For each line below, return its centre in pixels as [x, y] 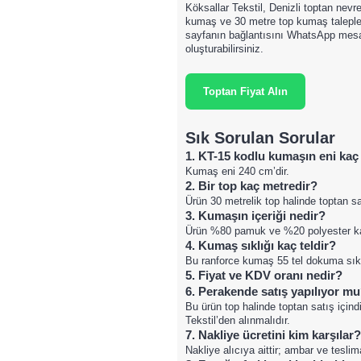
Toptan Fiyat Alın [245, 91]
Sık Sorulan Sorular [260, 137]
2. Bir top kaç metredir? [251, 185]
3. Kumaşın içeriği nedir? [255, 215]
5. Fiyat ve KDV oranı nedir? [263, 275]
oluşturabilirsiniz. [224, 48]
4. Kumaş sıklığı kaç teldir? [260, 245]
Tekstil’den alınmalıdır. [237, 320]
